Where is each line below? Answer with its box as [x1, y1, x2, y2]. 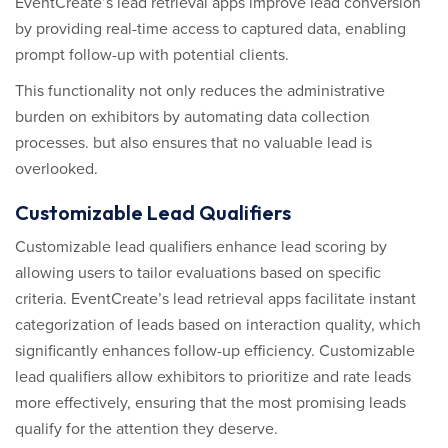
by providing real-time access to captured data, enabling [15, 19, 406, 39]
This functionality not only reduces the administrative [15, 81, 385, 101]
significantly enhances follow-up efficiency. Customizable [15, 341, 415, 361]
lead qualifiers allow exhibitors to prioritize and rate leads [15, 367, 411, 387]
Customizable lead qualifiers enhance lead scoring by [15, 237, 387, 257]
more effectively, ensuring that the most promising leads [15, 393, 406, 413]
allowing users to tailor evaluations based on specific [15, 263, 381, 283]
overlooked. [15, 159, 98, 179]
